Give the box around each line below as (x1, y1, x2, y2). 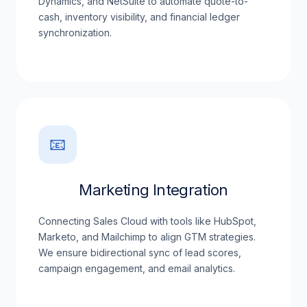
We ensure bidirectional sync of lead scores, (38, 247, 241, 258)
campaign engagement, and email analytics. (38, 262, 235, 274)
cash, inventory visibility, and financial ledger (38, 11, 240, 23)
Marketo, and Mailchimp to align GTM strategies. (38, 231, 256, 243)
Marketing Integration (79, 181, 228, 199)
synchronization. (38, 27, 112, 38)
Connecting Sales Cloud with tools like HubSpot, (38, 215, 256, 227)
